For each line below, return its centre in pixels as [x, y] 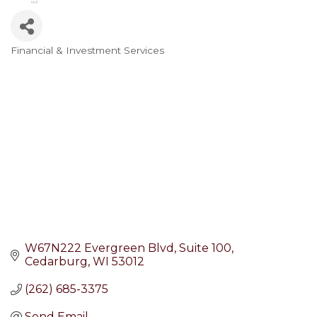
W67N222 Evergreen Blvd [99, 248]
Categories [54, 62]
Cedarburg [56, 262]
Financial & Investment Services [87, 51]
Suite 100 [205, 248]
